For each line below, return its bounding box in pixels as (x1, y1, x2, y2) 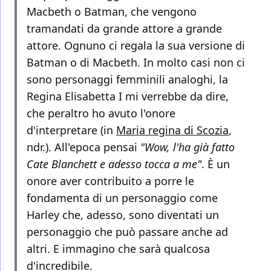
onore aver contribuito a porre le (27, 174, 194, 189)
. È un (201, 157, 230, 172)
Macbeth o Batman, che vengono (27, 4, 197, 19)
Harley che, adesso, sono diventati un (27, 207, 219, 223)
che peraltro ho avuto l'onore (27, 106, 175, 121)
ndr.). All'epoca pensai (27, 140, 140, 155)
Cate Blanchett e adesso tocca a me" (27, 157, 201, 172)
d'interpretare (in (27, 123, 116, 138)
